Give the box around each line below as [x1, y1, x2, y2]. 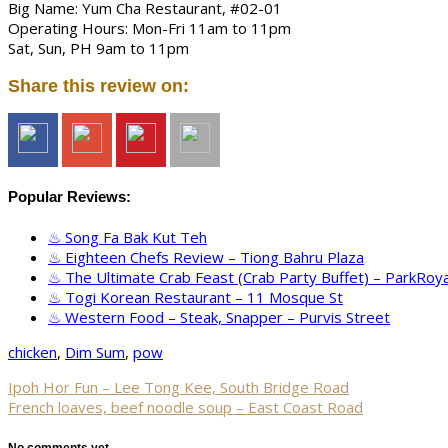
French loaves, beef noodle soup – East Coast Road [8, 397, 363, 418]
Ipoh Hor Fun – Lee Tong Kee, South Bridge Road [8, 377, 349, 398]
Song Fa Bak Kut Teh [65, 227, 207, 248]
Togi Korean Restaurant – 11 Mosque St [65, 287, 343, 308]
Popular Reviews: [8, 188, 131, 206]
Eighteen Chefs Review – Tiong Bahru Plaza [65, 247, 364, 268]
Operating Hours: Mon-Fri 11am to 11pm [8, 18, 291, 39]
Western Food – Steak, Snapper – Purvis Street [65, 307, 390, 328]
